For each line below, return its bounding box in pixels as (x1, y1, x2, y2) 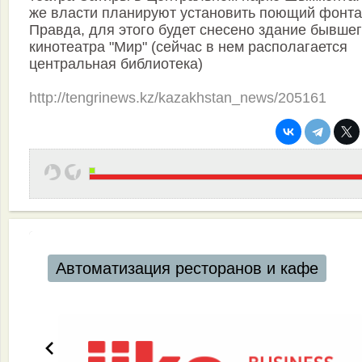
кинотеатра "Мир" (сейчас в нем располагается (29, 39, 347, 56)
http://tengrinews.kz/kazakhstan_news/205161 (29, 90, 326, 107)
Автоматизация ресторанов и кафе (55, 259, 318, 278)
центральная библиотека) (29, 56, 203, 73)
